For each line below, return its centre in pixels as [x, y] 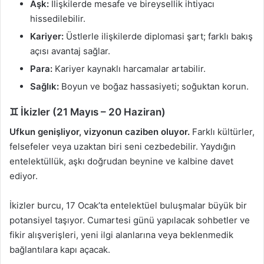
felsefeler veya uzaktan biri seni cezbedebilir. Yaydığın [123, 146]
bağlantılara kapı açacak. [60, 249]
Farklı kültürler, [222, 131]
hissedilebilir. [58, 19]
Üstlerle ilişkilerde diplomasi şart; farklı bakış [158, 37]
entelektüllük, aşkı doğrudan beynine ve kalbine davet [121, 161]
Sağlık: [44, 87]
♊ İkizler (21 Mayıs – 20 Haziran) [88, 112]
